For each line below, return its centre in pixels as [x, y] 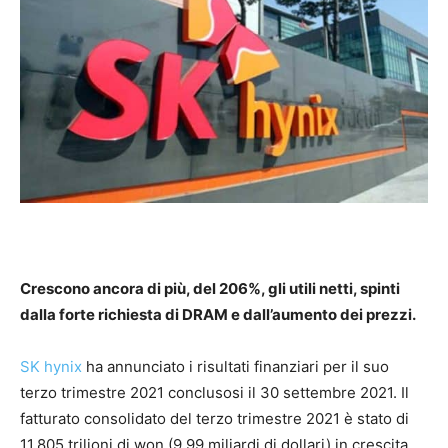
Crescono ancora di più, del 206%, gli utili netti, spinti [210, 289]
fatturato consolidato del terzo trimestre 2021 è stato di [214, 419]
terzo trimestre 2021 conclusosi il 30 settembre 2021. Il [214, 393]
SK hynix [51, 367]
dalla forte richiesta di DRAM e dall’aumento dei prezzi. [218, 315]
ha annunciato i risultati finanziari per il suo [235, 367]
